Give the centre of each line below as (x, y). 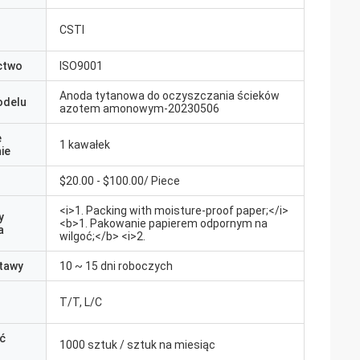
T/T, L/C (81, 302)
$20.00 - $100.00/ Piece (120, 181)
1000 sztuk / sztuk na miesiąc (137, 345)
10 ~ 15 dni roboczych (116, 266)
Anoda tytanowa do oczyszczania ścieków (170, 96)
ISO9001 (81, 66)
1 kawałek (85, 145)
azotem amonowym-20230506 (139, 108)
